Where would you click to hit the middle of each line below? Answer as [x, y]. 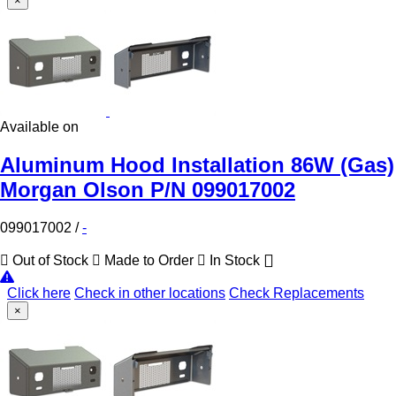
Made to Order [149, 261]
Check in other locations [150, 293]
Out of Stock [50, 261]
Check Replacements [297, 293]
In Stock [235, 261]
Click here [39, 293]
